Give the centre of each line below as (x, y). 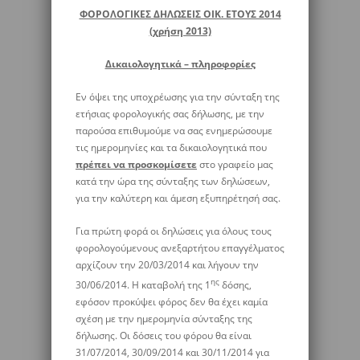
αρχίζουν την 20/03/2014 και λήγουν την (167, 265)
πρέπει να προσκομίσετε (136, 164)
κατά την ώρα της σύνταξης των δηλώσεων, (173, 181)
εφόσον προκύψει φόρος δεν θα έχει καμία (172, 302)
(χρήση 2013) (180, 31)
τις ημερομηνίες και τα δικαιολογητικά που (171, 147)
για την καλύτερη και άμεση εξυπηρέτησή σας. (178, 198)
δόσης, (235, 285)
